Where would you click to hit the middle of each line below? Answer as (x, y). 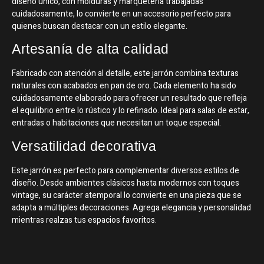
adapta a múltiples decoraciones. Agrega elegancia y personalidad (131, 207)
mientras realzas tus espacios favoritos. (84, 220)
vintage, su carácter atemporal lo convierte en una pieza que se (127, 195)
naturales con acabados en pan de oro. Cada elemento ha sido (124, 86)
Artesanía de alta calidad (90, 49)
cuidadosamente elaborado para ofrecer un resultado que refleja (129, 98)
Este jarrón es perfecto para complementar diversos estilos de (126, 170)
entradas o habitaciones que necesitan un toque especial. (116, 123)
